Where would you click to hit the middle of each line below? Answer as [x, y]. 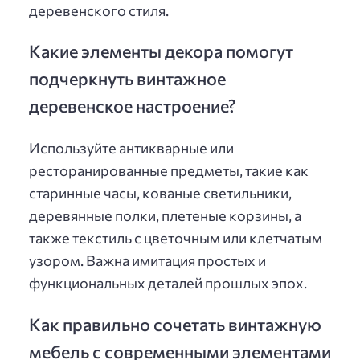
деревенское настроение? [132, 106]
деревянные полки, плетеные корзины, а [165, 215]
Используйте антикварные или [131, 147]
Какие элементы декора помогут [161, 51]
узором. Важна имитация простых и [147, 260]
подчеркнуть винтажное [127, 78]
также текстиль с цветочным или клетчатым [176, 237]
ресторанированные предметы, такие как [169, 170]
